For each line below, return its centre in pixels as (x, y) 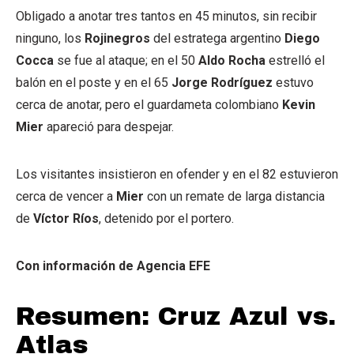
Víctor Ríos (66, 219)
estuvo (293, 83)
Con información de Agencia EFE (113, 266)
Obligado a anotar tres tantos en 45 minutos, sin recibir (166, 17)
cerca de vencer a (66, 197)
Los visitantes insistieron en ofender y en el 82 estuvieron (177, 175)
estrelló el (295, 61)
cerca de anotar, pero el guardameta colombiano (149, 105)
